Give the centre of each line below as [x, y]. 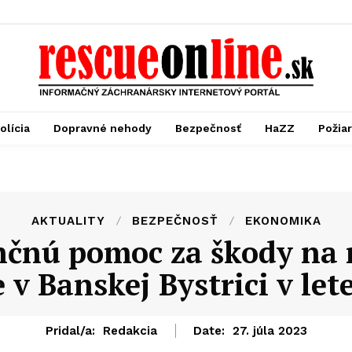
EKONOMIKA [283, 221]
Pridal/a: [70, 331]
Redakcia [130, 331]
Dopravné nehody [103, 128]
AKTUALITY [68, 221]
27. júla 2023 [269, 331]
